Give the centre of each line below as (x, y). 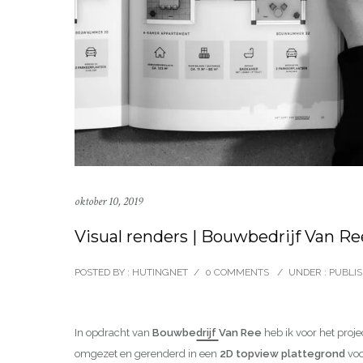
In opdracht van (113, 332)
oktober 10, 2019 (109, 201)
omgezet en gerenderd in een (147, 353)
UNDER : (307, 272)
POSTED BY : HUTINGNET (131, 272)
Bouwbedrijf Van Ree (207, 332)
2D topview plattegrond (282, 353)
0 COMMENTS (237, 272)
